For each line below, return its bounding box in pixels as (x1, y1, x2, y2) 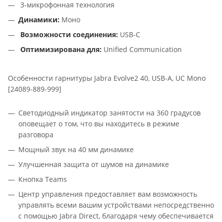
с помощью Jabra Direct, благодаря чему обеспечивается (18, 211, 214, 221)
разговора (18, 130, 54, 140)
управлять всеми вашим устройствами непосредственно (18, 200, 214, 210)
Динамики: (18, 15, 61, 25)
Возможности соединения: (18, 30, 120, 40)
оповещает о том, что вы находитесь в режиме (18, 119, 179, 129)
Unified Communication (104, 45, 182, 55)
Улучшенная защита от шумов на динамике (18, 160, 169, 169)
